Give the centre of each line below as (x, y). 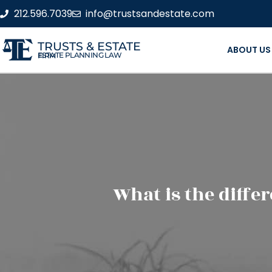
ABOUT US (249, 50)
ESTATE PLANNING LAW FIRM (47, 55)
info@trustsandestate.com (150, 13)
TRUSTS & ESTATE (89, 46)
